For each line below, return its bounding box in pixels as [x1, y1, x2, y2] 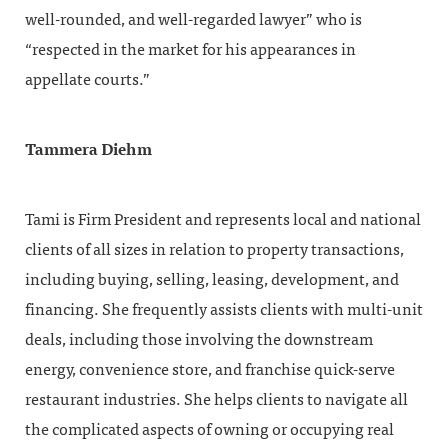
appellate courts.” [25, 70, 150, 89]
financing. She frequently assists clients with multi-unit [25, 300, 423, 319]
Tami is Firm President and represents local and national [25, 210, 421, 229]
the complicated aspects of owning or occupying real [25, 420, 394, 439]
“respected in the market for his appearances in [25, 40, 356, 59]
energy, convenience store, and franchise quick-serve [25, 360, 395, 379]
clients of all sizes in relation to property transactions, [25, 240, 404, 259]
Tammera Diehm [25, 140, 152, 160]
